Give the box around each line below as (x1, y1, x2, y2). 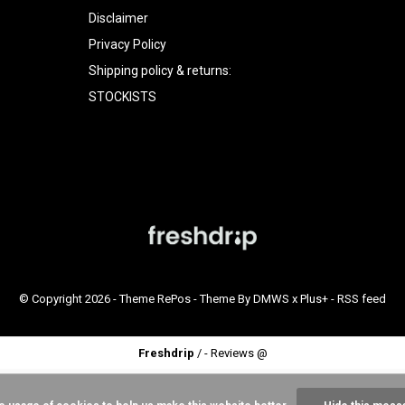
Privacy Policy (89, 37, 167, 52)
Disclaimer (89, 11, 149, 26)
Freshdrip (137, 346, 194, 361)
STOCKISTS (89, 89, 157, 105)
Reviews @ (210, 346, 268, 361)
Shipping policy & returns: (89, 63, 232, 79)
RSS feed (337, 292, 386, 306)
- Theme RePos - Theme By (110, 292, 253, 306)
